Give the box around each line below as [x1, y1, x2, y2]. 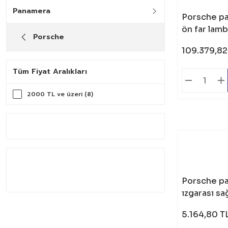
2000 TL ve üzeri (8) [27, 90, 93, 99]
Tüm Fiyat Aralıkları [13, 66, 87, 77]
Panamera [13, 6, 50, 16]
